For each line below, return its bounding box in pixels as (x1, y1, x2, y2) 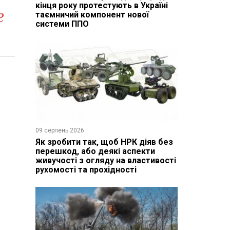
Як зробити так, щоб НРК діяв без (35, 137, 173, 147)
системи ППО (35, 18, 89, 29)
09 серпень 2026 (35, 126, 84, 134)
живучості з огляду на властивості (35, 155, 176, 165)
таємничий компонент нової (35, 9, 149, 20)
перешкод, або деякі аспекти (35, 146, 155, 156)
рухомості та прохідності (35, 164, 137, 175)
